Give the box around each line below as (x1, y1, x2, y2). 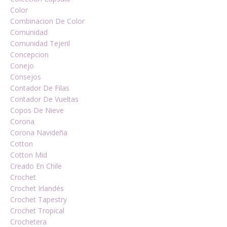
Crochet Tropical (10, 206, 64, 215)
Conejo (10, 61, 34, 70)
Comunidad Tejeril (10, 39, 70, 48)
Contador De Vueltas (10, 94, 79, 104)
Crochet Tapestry (10, 195, 67, 204)
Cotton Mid (10, 150, 47, 160)
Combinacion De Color (10, 16, 85, 26)
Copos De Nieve (10, 105, 64, 115)
